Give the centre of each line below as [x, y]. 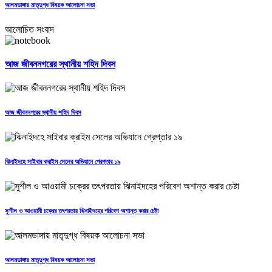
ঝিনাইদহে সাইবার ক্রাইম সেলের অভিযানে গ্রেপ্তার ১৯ [63, 162]
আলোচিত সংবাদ [29, 29]
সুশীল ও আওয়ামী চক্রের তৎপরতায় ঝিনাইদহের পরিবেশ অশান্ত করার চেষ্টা [82, 211]
